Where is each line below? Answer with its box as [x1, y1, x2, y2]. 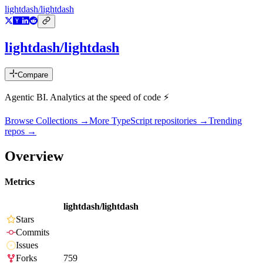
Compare [18, 70, 48, 80]
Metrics [5, 177, 35, 187]
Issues [16, 240, 38, 251]
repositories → [152, 116, 208, 126]
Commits [16, 227, 49, 238]
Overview [5, 148, 63, 164]
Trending [208, 116, 242, 126]
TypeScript [112, 116, 152, 126]
